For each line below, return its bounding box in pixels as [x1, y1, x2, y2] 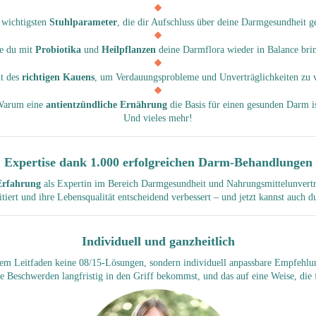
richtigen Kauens [21, 72, 95, 83]
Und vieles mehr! [123, 113, 193, 124]
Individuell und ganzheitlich [81, 234, 235, 249]
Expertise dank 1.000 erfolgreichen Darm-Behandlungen [4, 155, 312, 170]
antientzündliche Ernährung [46, 99, 167, 111]
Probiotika [35, 44, 81, 56]
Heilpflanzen [101, 44, 156, 56]
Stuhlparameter [49, 16, 117, 28]
